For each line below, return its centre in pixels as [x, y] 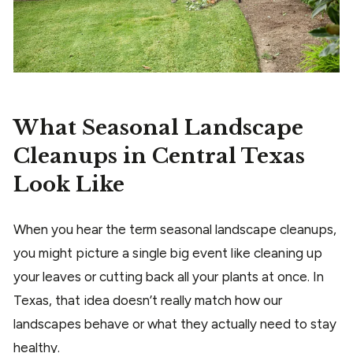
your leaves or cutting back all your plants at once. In [169, 277]
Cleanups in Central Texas [159, 156]
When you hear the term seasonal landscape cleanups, [175, 230]
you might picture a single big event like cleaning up [168, 253]
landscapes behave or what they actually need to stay [175, 324]
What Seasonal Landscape [158, 128]
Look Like [69, 185]
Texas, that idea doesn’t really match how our [148, 301]
